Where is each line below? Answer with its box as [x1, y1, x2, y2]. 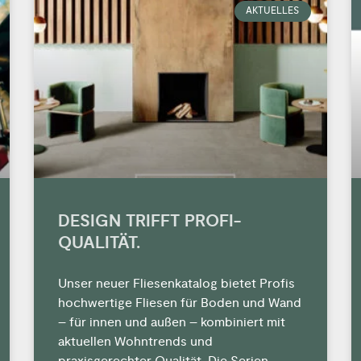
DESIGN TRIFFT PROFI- [58, 210, 242, 232]
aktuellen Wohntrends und [58, 333, 214, 350]
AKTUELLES [246, 4, 300, 17]
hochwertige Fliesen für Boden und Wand [58, 294, 302, 311]
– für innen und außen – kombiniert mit [58, 313, 286, 330]
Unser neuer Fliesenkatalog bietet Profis [58, 275, 296, 292]
